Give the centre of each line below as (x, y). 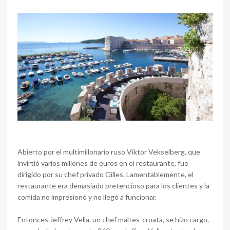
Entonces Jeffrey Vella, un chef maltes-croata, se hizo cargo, (113, 219)
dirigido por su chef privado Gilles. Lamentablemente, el (106, 174)
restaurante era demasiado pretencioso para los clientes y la (113, 185)
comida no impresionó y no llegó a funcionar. (87, 197)
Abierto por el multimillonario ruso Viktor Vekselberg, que (109, 151)
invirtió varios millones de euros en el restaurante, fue (103, 163)
